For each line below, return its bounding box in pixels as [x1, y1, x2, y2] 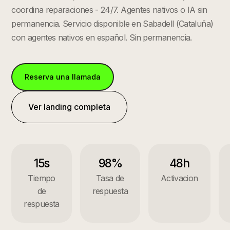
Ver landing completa [28, 102, 111, 112]
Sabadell [143, 18, 174, 29]
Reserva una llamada [25, 72, 101, 81]
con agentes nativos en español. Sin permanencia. [11, 32, 192, 43]
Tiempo [28, 173, 55, 183]
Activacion [160, 173, 198, 183]
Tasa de [96, 173, 124, 183]
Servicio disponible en [60, 18, 143, 29]
